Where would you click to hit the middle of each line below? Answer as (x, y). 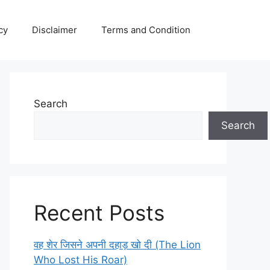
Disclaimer (55, 30)
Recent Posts (99, 213)
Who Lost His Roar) (80, 260)
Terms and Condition (146, 30)
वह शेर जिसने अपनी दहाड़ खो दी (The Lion (117, 245)
